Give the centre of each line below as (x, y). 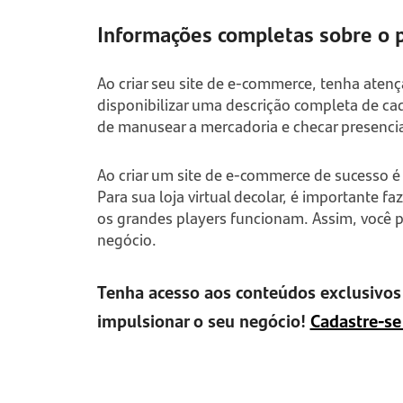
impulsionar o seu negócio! (203, 320)
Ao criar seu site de (160, 83)
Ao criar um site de (161, 175)
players (203, 218)
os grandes (136, 218)
